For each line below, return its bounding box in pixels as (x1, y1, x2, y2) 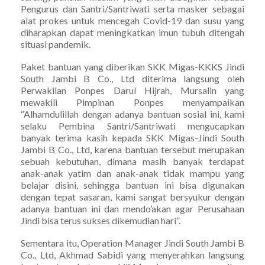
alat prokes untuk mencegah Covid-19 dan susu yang (21, 14, 244, 26)
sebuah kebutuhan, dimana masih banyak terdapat (21, 155, 244, 167)
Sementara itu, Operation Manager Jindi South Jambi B (21, 237, 244, 248)
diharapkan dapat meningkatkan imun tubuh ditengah (21, 26, 244, 38)
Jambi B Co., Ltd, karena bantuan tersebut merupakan (21, 143, 244, 155)
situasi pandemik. (21, 38, 91, 50)
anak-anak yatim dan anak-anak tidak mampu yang (21, 167, 244, 179)
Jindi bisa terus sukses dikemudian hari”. (21, 214, 180, 226)
